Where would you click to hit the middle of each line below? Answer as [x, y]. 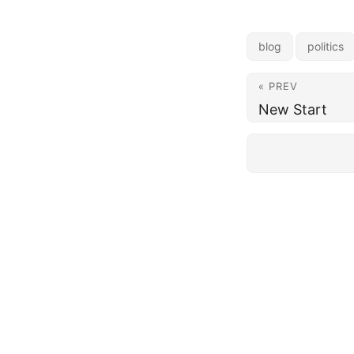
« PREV [278, 86]
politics [326, 46]
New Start [293, 109]
